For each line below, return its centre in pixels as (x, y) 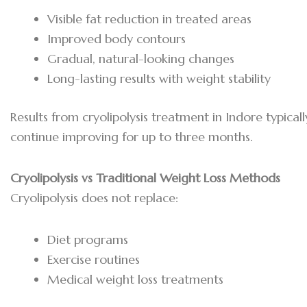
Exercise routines (94, 259)
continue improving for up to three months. (132, 136)
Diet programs (88, 239)
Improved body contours (116, 38)
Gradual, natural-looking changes (141, 58)
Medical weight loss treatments (135, 279)
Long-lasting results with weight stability (159, 78)
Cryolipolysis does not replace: (94, 198)
